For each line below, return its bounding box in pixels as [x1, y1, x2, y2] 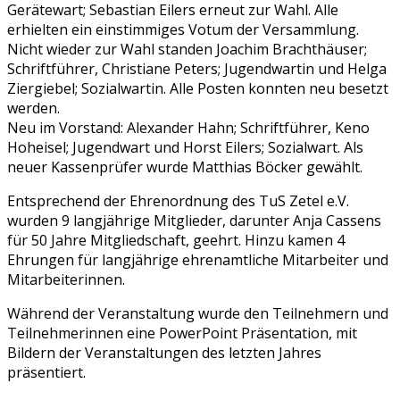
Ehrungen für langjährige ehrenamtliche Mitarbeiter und [7, 249, 388, 270]
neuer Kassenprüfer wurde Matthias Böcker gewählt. [7, 156, 362, 177]
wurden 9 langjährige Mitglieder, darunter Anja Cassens [7, 210, 381, 230]
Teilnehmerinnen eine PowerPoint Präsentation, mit [7, 322, 357, 343]
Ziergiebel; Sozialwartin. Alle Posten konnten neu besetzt [7, 78, 388, 98]
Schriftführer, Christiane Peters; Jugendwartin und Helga [7, 58, 387, 79]
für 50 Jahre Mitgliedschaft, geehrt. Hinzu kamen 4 [7, 229, 345, 250]
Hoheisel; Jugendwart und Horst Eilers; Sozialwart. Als [7, 137, 363, 157]
